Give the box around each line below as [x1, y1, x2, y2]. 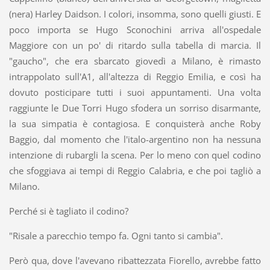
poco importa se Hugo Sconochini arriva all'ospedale [8, 24, 262, 36]
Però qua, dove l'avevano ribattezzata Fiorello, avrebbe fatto [8, 254, 262, 266]
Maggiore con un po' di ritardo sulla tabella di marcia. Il [8, 39, 262, 52]
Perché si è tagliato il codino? [8, 205, 128, 218]
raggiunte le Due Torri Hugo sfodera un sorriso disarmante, [8, 102, 262, 115]
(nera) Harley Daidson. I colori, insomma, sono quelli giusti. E [8, 8, 262, 20]
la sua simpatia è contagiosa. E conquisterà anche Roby [8, 118, 262, 130]
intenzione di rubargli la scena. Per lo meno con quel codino [8, 149, 262, 162]
